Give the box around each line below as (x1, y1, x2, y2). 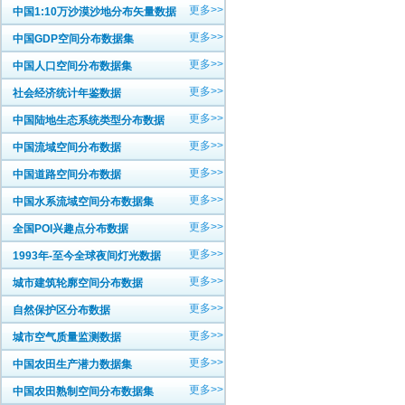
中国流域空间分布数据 (13, 141, 121, 154)
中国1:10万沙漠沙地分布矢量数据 (13, 5, 176, 18)
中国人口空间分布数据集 (13, 60, 132, 72)
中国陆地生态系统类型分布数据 (13, 114, 165, 127)
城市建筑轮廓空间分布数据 (13, 277, 143, 289)
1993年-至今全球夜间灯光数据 (13, 250, 161, 262)
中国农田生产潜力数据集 (13, 358, 132, 371)
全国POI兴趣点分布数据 (13, 222, 128, 235)
